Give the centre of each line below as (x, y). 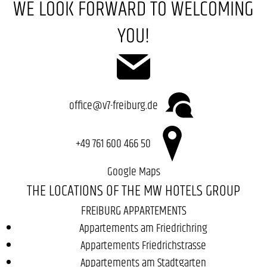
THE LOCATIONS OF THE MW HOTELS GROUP (133, 190)
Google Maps (133, 171)
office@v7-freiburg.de (114, 105)
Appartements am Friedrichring (143, 228)
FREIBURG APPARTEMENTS (133, 210)
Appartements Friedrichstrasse (143, 245)
